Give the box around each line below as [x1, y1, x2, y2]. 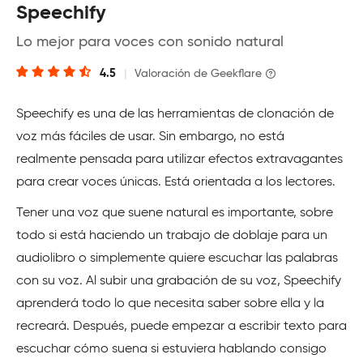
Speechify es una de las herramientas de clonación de [16, 107, 334, 121]
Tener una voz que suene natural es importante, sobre [16, 206, 333, 220]
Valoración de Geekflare [135, 67, 262, 79]
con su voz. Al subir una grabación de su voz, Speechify [16, 274, 341, 288]
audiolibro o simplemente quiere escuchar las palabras [16, 251, 338, 265]
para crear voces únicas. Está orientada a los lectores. [16, 175, 335, 189]
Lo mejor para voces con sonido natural [16, 34, 284, 49]
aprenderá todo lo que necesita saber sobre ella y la [16, 297, 324, 310]
